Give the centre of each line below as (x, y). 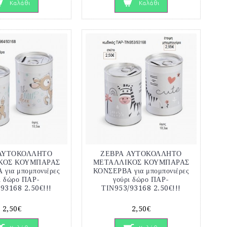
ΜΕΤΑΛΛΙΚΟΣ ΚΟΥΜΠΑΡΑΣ (141, 162)
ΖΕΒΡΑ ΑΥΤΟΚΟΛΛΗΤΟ (141, 154)
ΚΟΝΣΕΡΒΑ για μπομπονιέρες (141, 171)
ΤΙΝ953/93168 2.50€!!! (141, 188)
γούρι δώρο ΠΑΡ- (141, 180)
